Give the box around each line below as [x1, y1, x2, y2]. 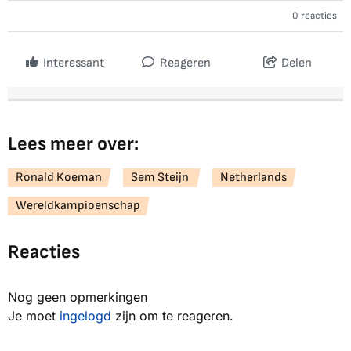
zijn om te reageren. [111, 308, 233, 324]
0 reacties [292, 9, 337, 23]
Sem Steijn [131, 170, 191, 186]
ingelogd [60, 308, 111, 324]
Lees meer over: [8, 132, 139, 156]
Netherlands [220, 170, 287, 186]
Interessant [42, 56, 104, 71]
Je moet [8, 308, 60, 324]
